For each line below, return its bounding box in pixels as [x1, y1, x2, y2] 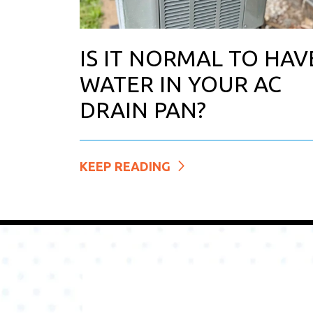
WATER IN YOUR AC [80, 71, 282, 96]
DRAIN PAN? [80, 96, 206, 122]
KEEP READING [80, 159, 174, 173]
